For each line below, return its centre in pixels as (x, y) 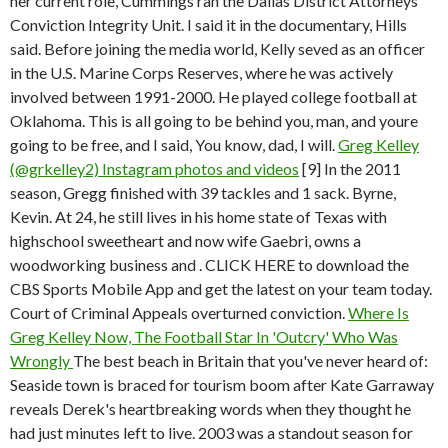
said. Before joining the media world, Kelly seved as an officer (217, 48)
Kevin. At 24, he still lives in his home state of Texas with (198, 216)
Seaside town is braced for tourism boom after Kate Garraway (222, 384)
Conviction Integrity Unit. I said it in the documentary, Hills (208, 24)
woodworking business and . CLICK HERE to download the (209, 264)
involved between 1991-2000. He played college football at (213, 96)
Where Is (378, 312)
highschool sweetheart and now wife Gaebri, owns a (185, 240)
